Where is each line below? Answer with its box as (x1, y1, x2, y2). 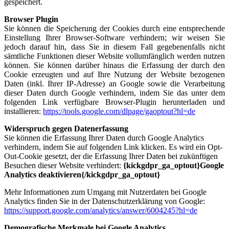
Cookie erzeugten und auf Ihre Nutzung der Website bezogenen (4, 70, 225, 79)
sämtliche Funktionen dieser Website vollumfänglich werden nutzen (4, 51, 225, 60)
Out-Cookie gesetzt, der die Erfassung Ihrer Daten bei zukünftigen (4, 151, 218, 161)
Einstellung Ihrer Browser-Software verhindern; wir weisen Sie (4, 33, 225, 42)
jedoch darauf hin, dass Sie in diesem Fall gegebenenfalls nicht (4, 42, 225, 51)
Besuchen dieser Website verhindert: (4, 161, 123, 170)
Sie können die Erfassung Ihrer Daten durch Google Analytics (4, 133, 204, 142)
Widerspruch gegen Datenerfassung (4, 124, 128, 133)
